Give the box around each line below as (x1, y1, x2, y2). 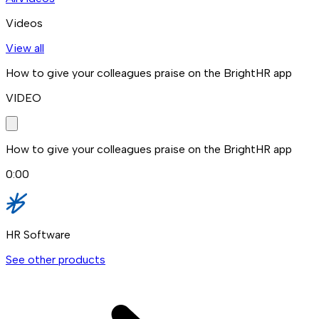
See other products (6, 252, 105, 266)
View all (6, 41, 44, 55)
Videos (6, 16, 43, 30)
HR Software (6, 227, 70, 241)
